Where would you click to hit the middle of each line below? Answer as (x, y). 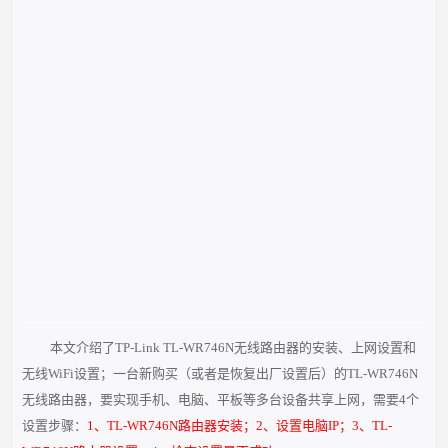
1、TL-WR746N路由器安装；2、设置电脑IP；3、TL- (240, 425)
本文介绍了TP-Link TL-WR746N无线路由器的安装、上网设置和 (232, 347)
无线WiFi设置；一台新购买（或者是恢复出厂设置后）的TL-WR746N (220, 373)
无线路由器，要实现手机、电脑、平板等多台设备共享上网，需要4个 (221, 399)
